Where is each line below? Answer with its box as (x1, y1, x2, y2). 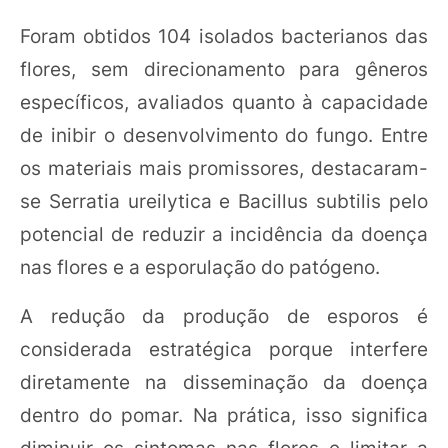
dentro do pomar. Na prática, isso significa (20, 402, 428, 427)
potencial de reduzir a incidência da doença (20, 221, 428, 246)
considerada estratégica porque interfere (20, 336, 428, 361)
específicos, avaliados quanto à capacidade (20, 89, 428, 114)
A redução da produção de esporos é (20, 303, 428, 328)
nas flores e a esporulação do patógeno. (20, 254, 380, 279)
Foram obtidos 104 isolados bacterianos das (20, 23, 428, 48)
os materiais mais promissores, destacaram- (20, 155, 428, 180)
